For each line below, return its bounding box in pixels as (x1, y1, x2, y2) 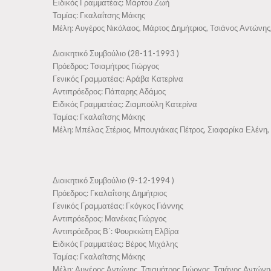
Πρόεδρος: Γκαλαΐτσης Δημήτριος (53, 188, 167, 198)
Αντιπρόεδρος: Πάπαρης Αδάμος (53, 87, 166, 96)
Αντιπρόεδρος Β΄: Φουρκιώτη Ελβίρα (53, 226, 179, 236)
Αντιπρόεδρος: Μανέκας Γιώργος (53, 214, 166, 223)
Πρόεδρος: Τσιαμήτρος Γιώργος (53, 61, 159, 71)
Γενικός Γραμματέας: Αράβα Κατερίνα (53, 74, 183, 83)
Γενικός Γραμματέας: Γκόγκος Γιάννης (53, 201, 183, 211)
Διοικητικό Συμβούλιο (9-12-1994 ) (53, 175, 174, 185)
